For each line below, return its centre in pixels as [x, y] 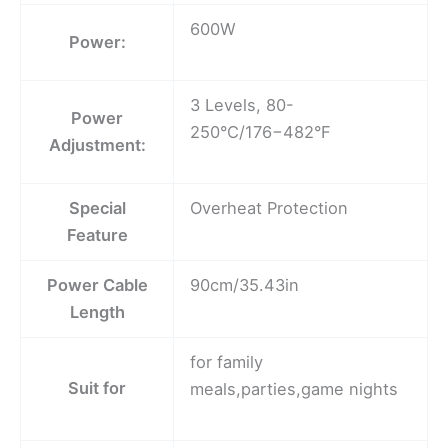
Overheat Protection [269, 208]
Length [97, 312]
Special [97, 208]
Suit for [97, 388]
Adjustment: [97, 145]
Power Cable [97, 285]
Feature [97, 235]
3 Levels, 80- [242, 105]
